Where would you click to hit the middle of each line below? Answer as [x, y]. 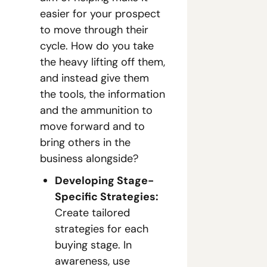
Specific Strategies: [107, 197]
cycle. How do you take [97, 46]
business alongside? [89, 159]
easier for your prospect [100, 14]
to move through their [94, 30]
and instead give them [94, 78]
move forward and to [92, 126]
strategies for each [102, 229]
